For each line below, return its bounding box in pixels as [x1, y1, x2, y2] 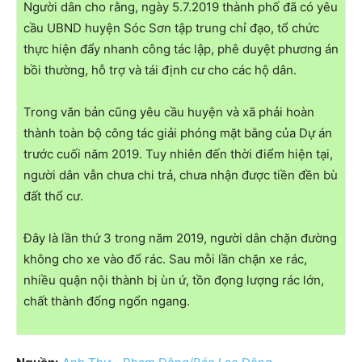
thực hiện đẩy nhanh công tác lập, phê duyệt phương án [23, 40, 339, 57]
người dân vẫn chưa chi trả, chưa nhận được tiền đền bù [23, 166, 338, 183]
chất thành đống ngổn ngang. [23, 293, 190, 309]
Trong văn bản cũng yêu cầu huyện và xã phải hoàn [23, 103, 314, 120]
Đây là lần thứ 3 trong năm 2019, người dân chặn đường [23, 229, 337, 246]
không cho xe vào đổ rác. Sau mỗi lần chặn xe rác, [23, 250, 307, 267]
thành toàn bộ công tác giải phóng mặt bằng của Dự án [23, 124, 332, 141]
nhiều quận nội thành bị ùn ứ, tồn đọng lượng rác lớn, [23, 271, 324, 288]
